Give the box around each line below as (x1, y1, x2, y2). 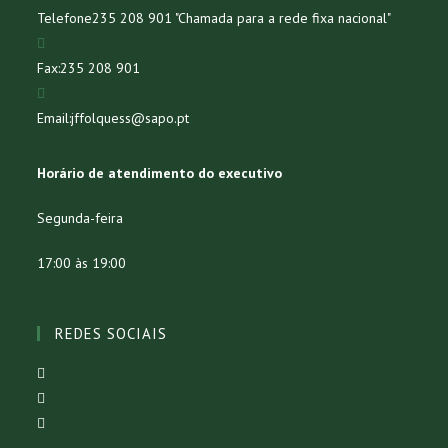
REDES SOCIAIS (55, 323, 168, 343)
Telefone (37, 8, 93, 27)
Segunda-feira (37, 208, 124, 227)
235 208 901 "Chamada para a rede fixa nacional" (92, 8, 392, 27)
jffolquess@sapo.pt (71, 108, 190, 127)
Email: (37, 108, 72, 127)
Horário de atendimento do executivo (37, 163, 283, 182)
